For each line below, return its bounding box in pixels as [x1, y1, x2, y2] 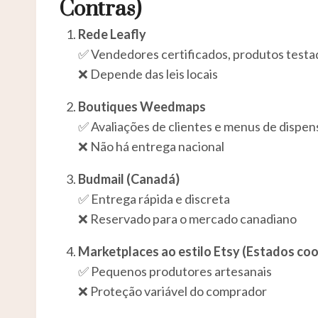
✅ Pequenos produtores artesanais [78, 263, 272, 279]
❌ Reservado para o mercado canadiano [78, 210, 297, 226]
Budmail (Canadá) [78, 170, 180, 187]
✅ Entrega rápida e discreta [78, 190, 230, 207]
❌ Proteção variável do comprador [78, 283, 267, 299]
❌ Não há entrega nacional [78, 138, 224, 154]
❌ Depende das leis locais [78, 65, 218, 82]
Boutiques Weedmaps [78, 98, 206, 114]
